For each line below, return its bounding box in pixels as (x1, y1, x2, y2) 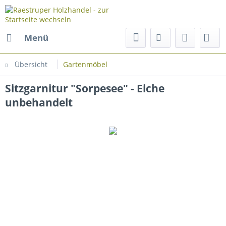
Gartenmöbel (63, 60, 107, 69)
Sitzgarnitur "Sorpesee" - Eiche (5, 81, 164, 95)
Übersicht (15, 60, 47, 69)
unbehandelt (5, 95, 73, 109)
